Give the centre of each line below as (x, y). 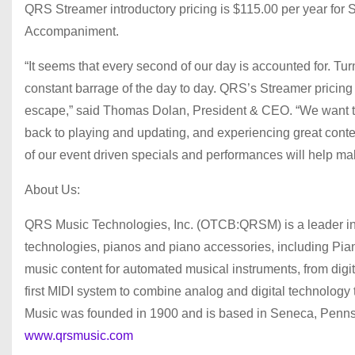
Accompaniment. (72, 31)
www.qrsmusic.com (79, 335)
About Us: (54, 189)
